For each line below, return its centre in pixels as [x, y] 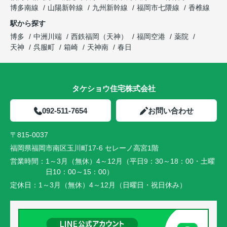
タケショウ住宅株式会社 [113, 89]
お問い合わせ [171, 111]
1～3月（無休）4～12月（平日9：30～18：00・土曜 [130, 161]
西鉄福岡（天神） [99, 37]
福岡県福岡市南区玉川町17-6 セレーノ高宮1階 [84, 148]
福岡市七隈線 [159, 8]
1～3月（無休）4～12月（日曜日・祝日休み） [112, 185]
